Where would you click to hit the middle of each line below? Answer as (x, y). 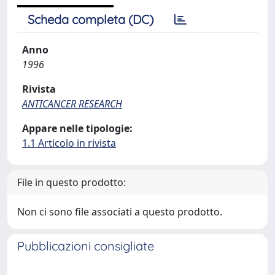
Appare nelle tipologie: (77, 128)
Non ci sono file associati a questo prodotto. (120, 212)
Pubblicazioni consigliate (86, 246)
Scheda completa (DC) (91, 19)
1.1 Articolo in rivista (69, 143)
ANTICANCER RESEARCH (72, 104)
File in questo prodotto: (72, 182)
